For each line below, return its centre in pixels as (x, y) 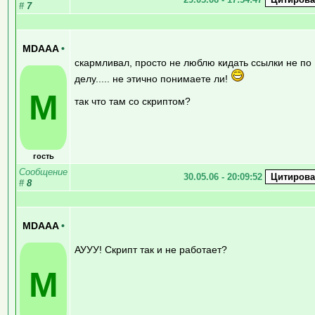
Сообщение (43, 172)
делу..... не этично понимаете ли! (153, 78)
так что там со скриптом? (133, 101)
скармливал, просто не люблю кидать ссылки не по (193, 62)
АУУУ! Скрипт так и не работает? (151, 249)
